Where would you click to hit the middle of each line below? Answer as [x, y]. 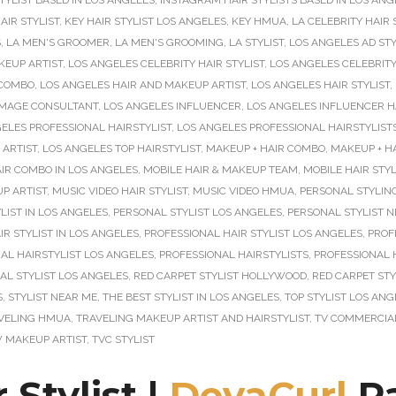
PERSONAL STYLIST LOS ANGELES [198, 212]
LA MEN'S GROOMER [58, 42]
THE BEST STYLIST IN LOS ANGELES [191, 297]
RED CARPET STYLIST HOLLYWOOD [220, 276]
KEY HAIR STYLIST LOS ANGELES [145, 21]
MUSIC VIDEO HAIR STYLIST [120, 191]
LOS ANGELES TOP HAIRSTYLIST [122, 148]
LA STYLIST [256, 42]
